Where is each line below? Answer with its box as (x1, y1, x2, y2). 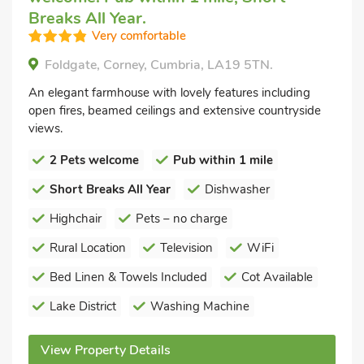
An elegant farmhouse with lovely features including (28, 84, 310, 101)
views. (28, 120, 63, 136)
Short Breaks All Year (50, 181, 171, 197)
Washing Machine (150, 298, 249, 314)
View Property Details (41, 341, 171, 359)
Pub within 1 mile (173, 152, 273, 168)
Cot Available (241, 269, 313, 285)
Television (160, 240, 213, 256)
